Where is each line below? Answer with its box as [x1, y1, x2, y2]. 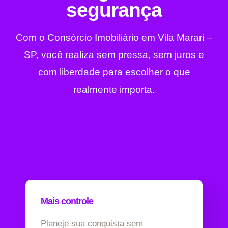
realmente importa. [73, 84, 155, 95]
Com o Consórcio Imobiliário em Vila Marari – [16, 32, 212, 43]
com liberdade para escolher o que [38, 67, 190, 78]
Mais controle [41, 196, 93, 207]
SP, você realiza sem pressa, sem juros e [24, 49, 204, 61]
